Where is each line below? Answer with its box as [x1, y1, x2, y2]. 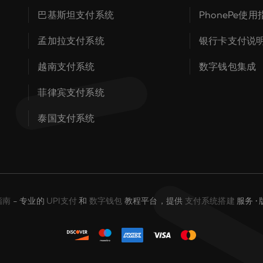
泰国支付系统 [38, 112, 95, 124]
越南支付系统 [38, 60, 95, 72]
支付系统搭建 [184, 195, 235, 206]
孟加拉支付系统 [38, 35, 104, 46]
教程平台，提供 [122, 195, 185, 206]
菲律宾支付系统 [38, 86, 104, 98]
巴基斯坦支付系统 [38, 9, 114, 21]
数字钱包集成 [198, 60, 257, 72]
